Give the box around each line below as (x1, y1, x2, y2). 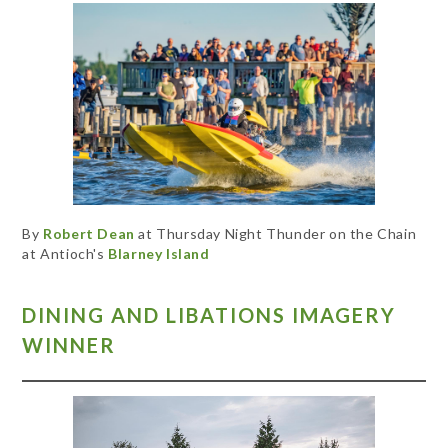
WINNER (22, 333, 117, 358)
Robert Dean (43, 224, 135, 242)
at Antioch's (22, 244, 109, 262)
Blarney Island (108, 244, 210, 262)
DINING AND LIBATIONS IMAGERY (22, 303, 397, 328)
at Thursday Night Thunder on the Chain (134, 224, 417, 242)
